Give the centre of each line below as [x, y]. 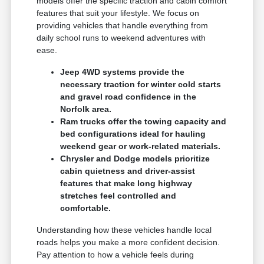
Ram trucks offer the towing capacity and [143, 121]
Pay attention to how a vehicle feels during [115, 254]
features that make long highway [126, 183]
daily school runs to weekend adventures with [121, 37]
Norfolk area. [86, 109]
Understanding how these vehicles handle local [124, 230]
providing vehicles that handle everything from [123, 25]
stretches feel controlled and [118, 195]
